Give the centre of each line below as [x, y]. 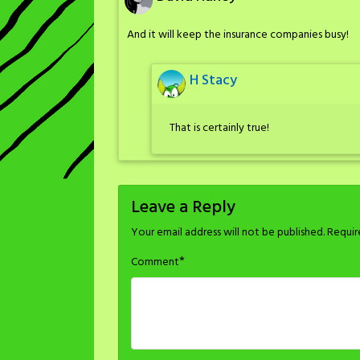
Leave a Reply [183, 208]
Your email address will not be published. [228, 233]
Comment [155, 263]
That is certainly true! [219, 128]
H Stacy [213, 80]
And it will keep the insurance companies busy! [238, 35]
